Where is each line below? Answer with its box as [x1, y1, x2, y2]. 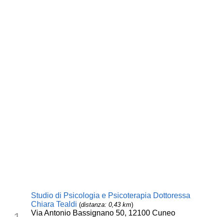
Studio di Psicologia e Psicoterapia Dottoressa [31, 191, 191, 200]
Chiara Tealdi [31, 200, 77, 208]
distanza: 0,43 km [81, 201, 132, 208]
